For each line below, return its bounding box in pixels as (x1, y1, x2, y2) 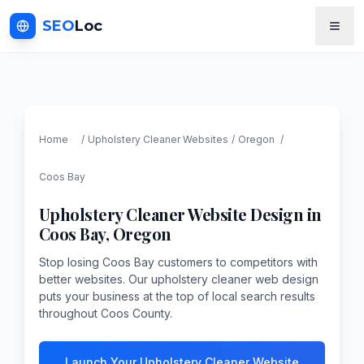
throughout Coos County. (38, 305, 172, 320)
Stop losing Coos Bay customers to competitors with (38, 254, 318, 269)
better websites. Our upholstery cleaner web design (38, 271, 318, 286)
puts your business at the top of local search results (38, 288, 315, 303)
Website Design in (184, 202, 322, 225)
